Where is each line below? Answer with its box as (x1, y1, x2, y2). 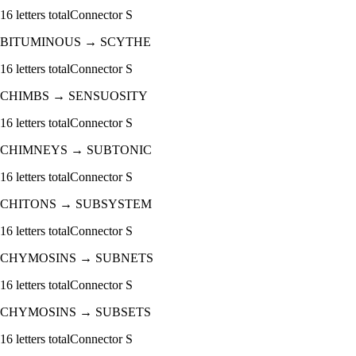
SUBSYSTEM (75, 197, 152, 211)
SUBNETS (95, 251, 153, 265)
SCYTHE (100, 35, 151, 49)
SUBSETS (95, 305, 151, 319)
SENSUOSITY (68, 89, 148, 103)
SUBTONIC (87, 143, 152, 157)
